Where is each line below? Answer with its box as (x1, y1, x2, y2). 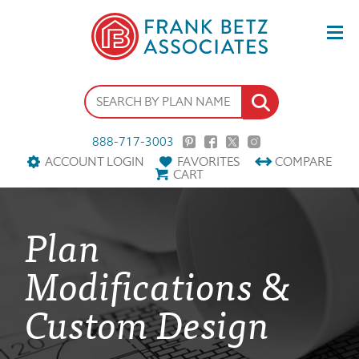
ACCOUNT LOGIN (45, 153, 144, 171)
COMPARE (275, 153, 332, 171)
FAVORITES (177, 153, 240, 171)
